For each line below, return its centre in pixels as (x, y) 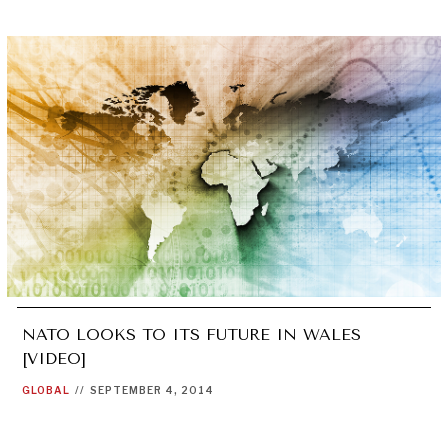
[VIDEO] (53, 359)
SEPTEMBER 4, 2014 (151, 390)
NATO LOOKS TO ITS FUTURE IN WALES (191, 335)
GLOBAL (45, 390)
